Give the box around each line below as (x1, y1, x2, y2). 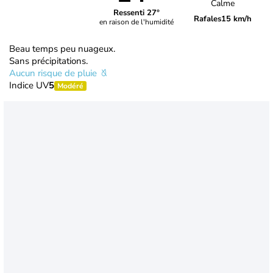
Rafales (194, 13, 222, 25)
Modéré (57, 80, 83, 91)
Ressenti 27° (113, 7, 160, 19)
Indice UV (9, 79, 49, 91)
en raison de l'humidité (99, 17, 174, 27)
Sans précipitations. (9, 54, 88, 67)
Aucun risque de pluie (9, 66, 99, 79)
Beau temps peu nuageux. (9, 42, 115, 55)
